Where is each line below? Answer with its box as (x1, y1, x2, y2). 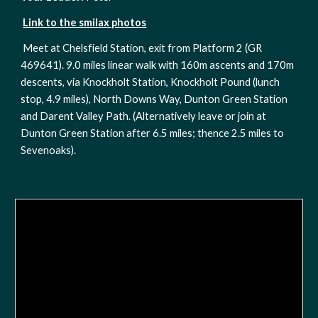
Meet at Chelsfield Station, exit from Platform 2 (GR (23, 42, 263, 54)
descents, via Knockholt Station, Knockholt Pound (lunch (21, 76, 280, 88)
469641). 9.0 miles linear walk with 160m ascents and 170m (21, 59, 295, 71)
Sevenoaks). (21, 144, 79, 156)
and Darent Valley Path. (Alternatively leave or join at (21, 110, 267, 122)
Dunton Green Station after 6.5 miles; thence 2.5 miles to (21, 127, 285, 139)
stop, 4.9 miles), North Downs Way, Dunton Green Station (21, 93, 288, 105)
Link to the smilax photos (23, 16, 147, 28)
